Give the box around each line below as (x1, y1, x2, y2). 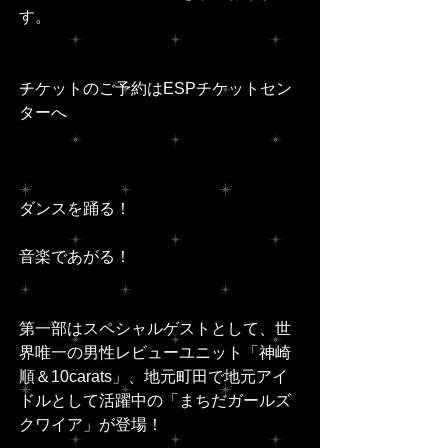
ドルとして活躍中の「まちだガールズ (19, 392, 291, 410)
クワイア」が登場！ (19, 416, 163, 434)
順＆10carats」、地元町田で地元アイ (19, 368, 288, 386)
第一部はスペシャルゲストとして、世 (19, 320, 291, 338)
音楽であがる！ (19, 248, 131, 266)
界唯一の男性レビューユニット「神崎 (19, 344, 295, 362)
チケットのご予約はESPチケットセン (19, 80, 292, 98)
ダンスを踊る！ (19, 200, 131, 218)
